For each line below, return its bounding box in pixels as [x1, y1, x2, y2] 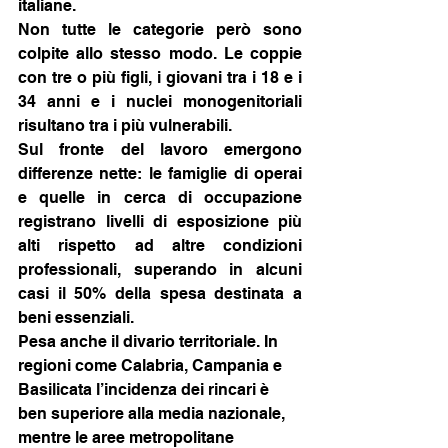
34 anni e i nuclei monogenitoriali [18, 92, 302, 111]
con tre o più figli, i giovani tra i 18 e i [18, 68, 302, 87]
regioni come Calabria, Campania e [18, 356, 286, 375]
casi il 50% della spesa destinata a [18, 284, 302, 303]
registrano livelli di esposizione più [18, 212, 302, 231]
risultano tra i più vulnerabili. [18, 116, 232, 135]
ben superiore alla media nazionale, [18, 404, 289, 423]
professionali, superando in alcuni [18, 260, 302, 279]
